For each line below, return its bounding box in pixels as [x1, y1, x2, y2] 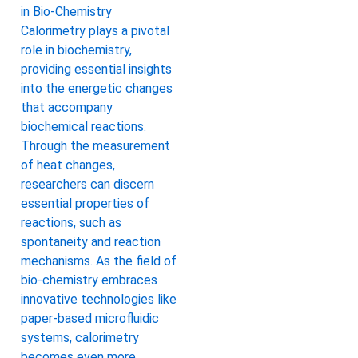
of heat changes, [21, 157, 115, 173]
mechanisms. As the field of [21, 253, 177, 268]
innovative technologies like [21, 291, 177, 307]
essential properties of [21, 195, 149, 211]
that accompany [21, 99, 113, 115]
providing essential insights [21, 61, 172, 77]
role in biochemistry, [21, 42, 132, 58]
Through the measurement [21, 137, 170, 153]
